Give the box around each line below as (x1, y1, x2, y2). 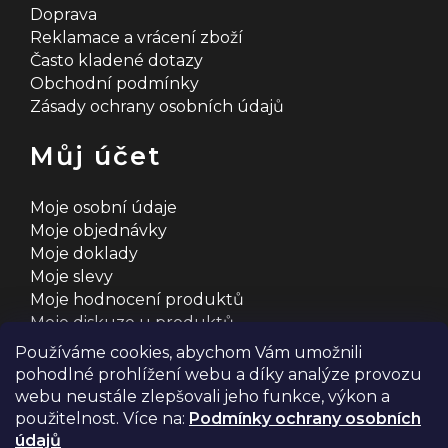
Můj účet (30, 140, 161, 171)
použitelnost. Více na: (15, 409, 189, 428)
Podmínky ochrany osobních (189, 409, 421, 428)
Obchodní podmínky (30, 74, 199, 93)
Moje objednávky (30, 221, 167, 240)
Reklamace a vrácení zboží (30, 28, 243, 47)
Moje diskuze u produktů (30, 313, 234, 332)
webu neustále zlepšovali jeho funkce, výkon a (15, 387, 390, 406)
